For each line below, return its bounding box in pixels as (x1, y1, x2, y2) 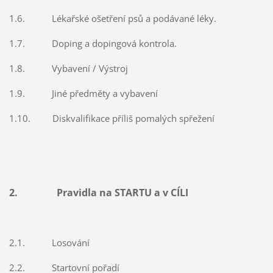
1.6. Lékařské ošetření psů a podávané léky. (9, 12, 216, 24)
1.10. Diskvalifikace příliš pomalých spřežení (9, 112, 214, 124)
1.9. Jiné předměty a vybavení (9, 87, 158, 99)
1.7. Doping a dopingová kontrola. (9, 37, 177, 49)
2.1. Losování (9, 236, 90, 249)
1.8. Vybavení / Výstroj (9, 62, 128, 74)
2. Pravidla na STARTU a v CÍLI (9, 186, 188, 200)
